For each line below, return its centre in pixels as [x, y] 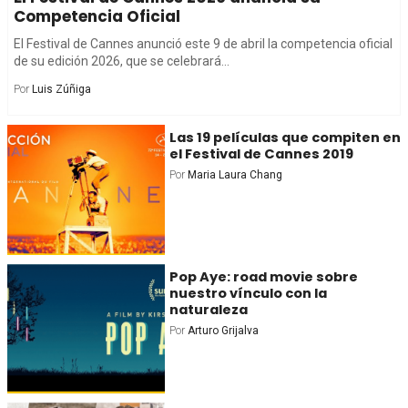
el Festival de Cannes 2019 [261, 154]
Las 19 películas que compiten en [285, 138]
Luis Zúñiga [61, 89]
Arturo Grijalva [223, 330]
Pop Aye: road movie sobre [263, 276]
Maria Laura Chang [235, 175]
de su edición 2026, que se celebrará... [122, 61]
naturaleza [208, 309]
